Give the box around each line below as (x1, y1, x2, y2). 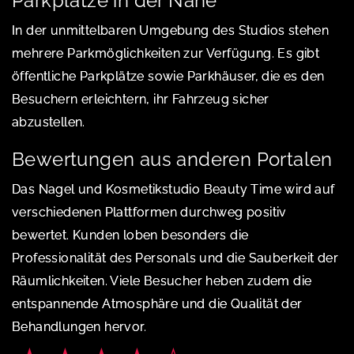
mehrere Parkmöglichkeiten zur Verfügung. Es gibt (12, 45, 320, 61)
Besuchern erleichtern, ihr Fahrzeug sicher (12, 91, 269, 107)
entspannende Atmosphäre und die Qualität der (12, 296, 303, 311)
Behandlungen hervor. (12, 318, 146, 334)
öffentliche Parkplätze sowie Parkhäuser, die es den (12, 68, 325, 84)
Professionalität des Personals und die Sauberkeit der (12, 250, 339, 265)
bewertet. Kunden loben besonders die (12, 227, 249, 243)
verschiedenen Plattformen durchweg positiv (12, 204, 287, 220)
